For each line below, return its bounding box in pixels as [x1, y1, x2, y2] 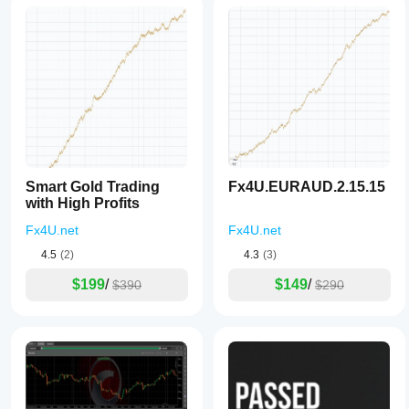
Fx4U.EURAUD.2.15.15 [228, 179, 385, 194]
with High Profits [26, 195, 140, 211]
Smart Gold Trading [26, 179, 160, 194]
